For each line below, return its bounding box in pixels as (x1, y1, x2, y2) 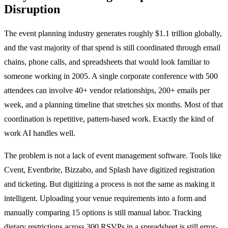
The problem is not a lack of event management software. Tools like (4, 151, 221, 160)
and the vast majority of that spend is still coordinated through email (4, 43, 220, 52)
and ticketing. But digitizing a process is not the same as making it (4, 179, 215, 188)
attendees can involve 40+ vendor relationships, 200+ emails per (4, 85, 210, 95)
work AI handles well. (4, 128, 75, 137)
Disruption (4, 2, 60, 16)
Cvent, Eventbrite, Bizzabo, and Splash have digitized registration (4, 165, 215, 174)
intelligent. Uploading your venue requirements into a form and (4, 193, 206, 203)
